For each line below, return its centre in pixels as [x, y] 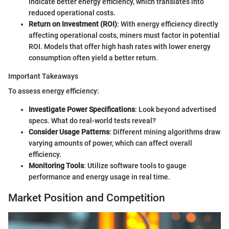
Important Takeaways [43, 76]
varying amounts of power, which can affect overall [110, 143]
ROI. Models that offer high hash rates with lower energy [120, 47]
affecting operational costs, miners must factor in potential [124, 35]
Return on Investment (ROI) [73, 24]
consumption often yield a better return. [93, 58]
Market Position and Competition [87, 198]
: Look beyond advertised [176, 109]
